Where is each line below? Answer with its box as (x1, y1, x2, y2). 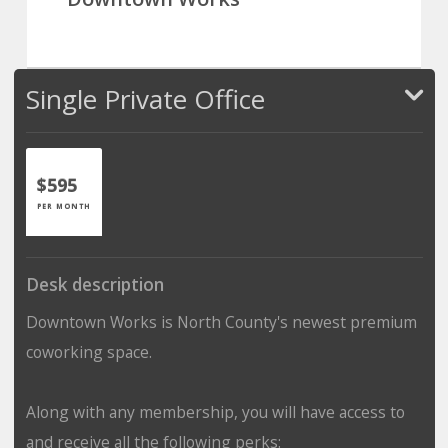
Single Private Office (25, 80, 265, 117)
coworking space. (25, 340, 152, 363)
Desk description (25, 272, 164, 296)
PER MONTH (36, 200, 91, 211)
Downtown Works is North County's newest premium (25, 310, 417, 333)
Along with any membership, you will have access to (25, 400, 405, 423)
